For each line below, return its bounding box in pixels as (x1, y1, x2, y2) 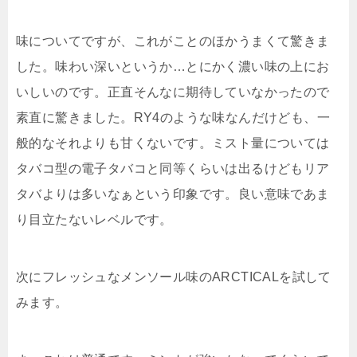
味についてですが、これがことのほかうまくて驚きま (16, 34, 330, 49)
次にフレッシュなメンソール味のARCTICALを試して (16, 270, 331, 284)
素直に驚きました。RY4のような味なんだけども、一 (16, 111, 330, 125)
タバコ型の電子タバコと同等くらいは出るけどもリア (16, 162, 330, 176)
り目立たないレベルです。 (16, 213, 173, 227)
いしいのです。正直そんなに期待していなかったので (16, 85, 330, 100)
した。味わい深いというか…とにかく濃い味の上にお (16, 60, 330, 74)
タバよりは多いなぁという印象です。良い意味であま (16, 187, 330, 202)
